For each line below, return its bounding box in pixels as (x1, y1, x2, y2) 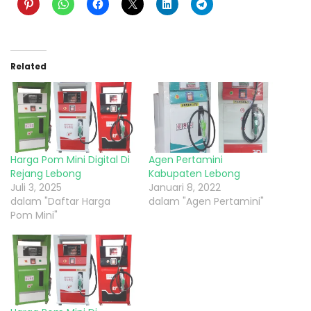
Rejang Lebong (10, 167, 81, 181)
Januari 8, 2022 (149, 180, 221, 195)
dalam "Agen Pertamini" (149, 194, 264, 209)
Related (10, 60, 47, 72)
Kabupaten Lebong (149, 167, 240, 181)
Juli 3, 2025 (10, 180, 62, 195)
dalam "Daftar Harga (10, 194, 110, 209)
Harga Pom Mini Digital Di (10, 153, 130, 167)
